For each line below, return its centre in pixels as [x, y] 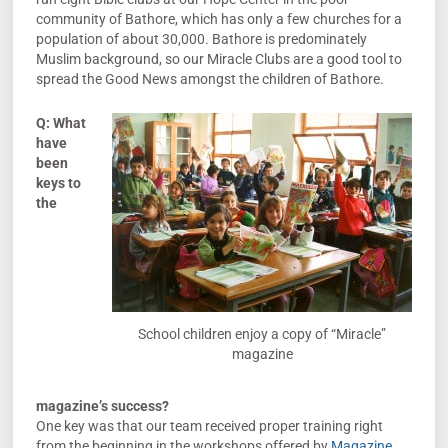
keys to [58, 183]
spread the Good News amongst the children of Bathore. [209, 78]
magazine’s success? [102, 405]
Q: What [60, 123]
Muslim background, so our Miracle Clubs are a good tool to [218, 58]
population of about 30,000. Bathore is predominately [201, 38]
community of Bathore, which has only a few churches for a [218, 18]
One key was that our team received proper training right [209, 425]
